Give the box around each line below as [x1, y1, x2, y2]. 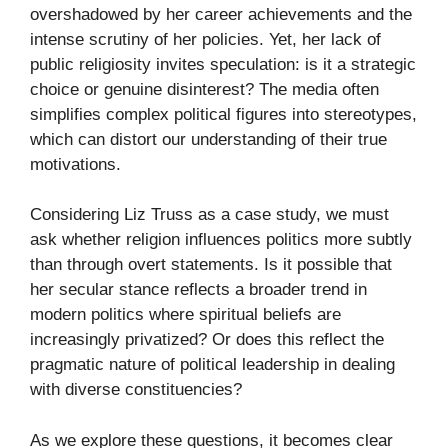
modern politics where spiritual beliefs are [30, 305, 341, 325]
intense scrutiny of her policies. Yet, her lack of [30, 29, 381, 49]
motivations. [30, 154, 121, 174]
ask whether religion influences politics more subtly [30, 230, 412, 250]
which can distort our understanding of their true [30, 129, 387, 149]
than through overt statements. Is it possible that [30, 255, 392, 275]
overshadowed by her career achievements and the [30, 4, 412, 24]
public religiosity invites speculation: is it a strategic [30, 54, 416, 74]
